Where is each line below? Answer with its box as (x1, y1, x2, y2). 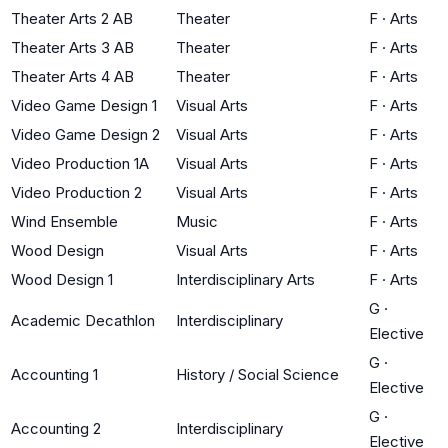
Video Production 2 (11, 182, 142, 202)
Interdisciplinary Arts (176, 269, 315, 289)
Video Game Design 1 (11, 95, 157, 115)
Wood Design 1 (11, 269, 113, 289)
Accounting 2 (11, 418, 101, 438)
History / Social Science (176, 364, 339, 384)
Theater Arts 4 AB (11, 66, 134, 86)
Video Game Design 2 (11, 124, 160, 144)
